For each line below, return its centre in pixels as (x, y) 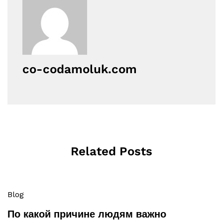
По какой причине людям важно (87, 214)
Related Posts (111, 152)
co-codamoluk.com (80, 69)
